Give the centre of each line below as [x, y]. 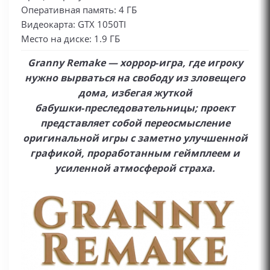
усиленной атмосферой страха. [135, 168]
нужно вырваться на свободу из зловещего [135, 78]
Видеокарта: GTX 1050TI [74, 24]
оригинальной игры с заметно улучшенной [135, 138]
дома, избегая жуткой [135, 93]
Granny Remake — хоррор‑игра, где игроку [135, 63]
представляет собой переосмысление [135, 123]
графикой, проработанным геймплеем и [135, 153]
